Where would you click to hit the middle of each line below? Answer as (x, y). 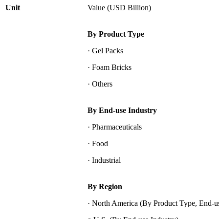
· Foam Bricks (109, 67)
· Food (98, 143)
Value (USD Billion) (119, 7)
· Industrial (104, 160)
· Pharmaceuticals (115, 127)
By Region (105, 186)
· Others (100, 84)
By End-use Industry (122, 110)
